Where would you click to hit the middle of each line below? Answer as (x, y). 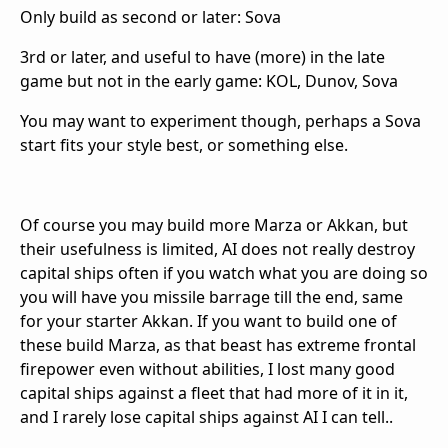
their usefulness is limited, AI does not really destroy (217, 248)
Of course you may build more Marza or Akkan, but (214, 224)
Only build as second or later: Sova (150, 16)
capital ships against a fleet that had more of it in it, (214, 392)
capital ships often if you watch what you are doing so (224, 272)
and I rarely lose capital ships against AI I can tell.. (206, 416)
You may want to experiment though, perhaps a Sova (220, 120)
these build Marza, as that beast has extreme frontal (218, 344)
